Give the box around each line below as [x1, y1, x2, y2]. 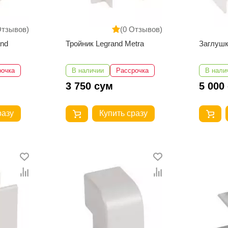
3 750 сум [65, 80, 113, 92]
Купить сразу [99, 109, 148, 118]
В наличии [71, 67, 104, 75]
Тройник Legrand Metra [65, 39, 144, 48]
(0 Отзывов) [120, 25, 163, 34]
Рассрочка [116, 67, 149, 75]
